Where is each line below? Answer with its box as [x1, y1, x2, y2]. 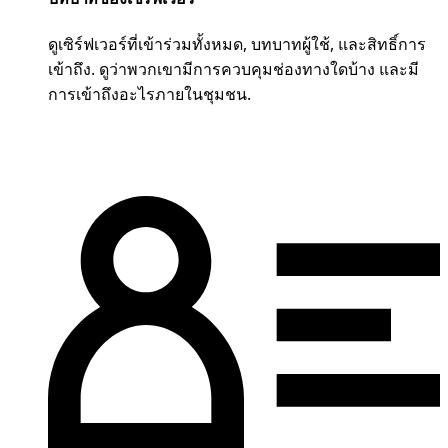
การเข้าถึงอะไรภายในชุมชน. [48, 83, 251, 106]
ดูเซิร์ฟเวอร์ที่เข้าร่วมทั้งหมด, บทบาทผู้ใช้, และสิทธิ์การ [48, 33, 426, 56]
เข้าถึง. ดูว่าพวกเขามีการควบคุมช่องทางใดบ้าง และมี [48, 58, 419, 81]
